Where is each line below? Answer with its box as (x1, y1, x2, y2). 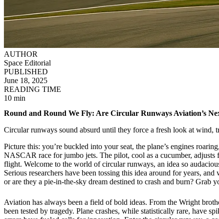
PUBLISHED (4, 67, 48, 76)
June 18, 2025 (4, 76, 47, 85)
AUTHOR (4, 50, 38, 58)
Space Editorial (4, 59, 51, 67)
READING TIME (4, 85, 61, 93)
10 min (4, 94, 25, 102)
